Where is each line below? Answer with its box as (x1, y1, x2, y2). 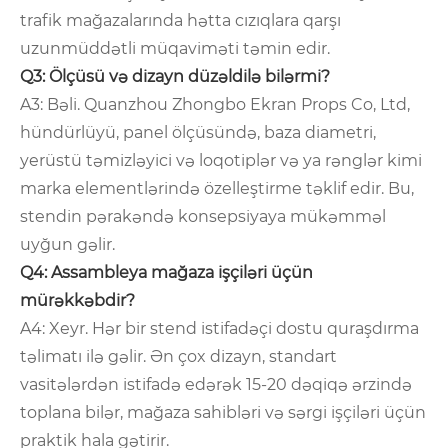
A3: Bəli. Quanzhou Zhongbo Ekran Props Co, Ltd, (20, 95, 410, 115)
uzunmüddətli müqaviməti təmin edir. (20, 39, 330, 59)
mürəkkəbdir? (20, 291, 135, 311)
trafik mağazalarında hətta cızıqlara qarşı (20, 11, 341, 31)
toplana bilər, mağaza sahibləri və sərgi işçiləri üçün (20, 403, 426, 423)
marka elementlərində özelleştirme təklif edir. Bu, (20, 179, 414, 199)
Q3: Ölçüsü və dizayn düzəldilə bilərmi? (20, 67, 330, 87)
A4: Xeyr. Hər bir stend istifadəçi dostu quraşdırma (20, 319, 419, 339)
